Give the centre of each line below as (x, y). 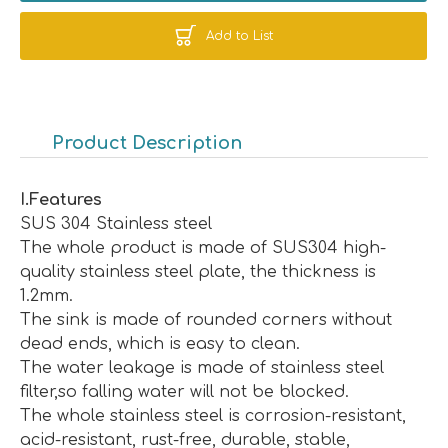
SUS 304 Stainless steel (116, 223)
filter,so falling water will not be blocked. (184, 391)
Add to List (239, 35)
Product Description (147, 142)
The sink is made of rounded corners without (206, 319)
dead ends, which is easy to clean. (160, 343)
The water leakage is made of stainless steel (202, 367)
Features (65, 199)
